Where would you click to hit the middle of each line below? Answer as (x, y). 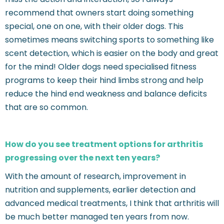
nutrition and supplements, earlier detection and (100, 190)
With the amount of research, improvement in (95, 176)
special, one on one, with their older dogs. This (94, 26)
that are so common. (46, 107)
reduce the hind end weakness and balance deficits (106, 94)
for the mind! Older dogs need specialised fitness (101, 67)
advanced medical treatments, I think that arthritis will (112, 203)
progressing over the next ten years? (82, 158)
